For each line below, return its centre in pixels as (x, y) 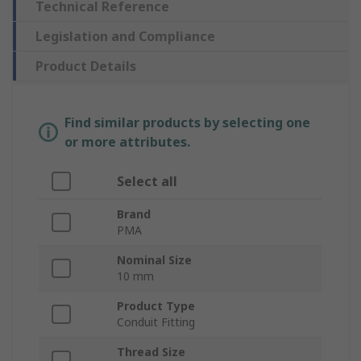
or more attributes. (127, 142)
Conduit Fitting (156, 322)
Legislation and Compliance (125, 37)
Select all (147, 182)
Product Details (86, 66)
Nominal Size (154, 260)
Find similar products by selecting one (187, 123)
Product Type (156, 306)
